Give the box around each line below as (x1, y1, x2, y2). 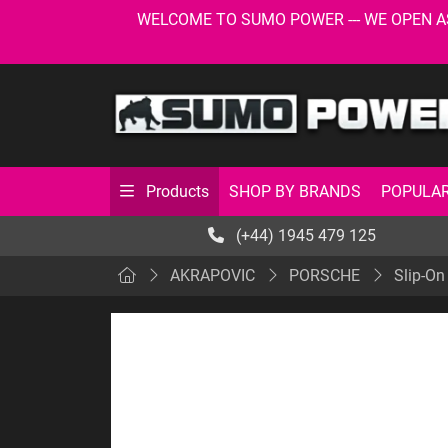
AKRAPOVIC (170, 266, 255, 285)
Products (142, 182, 209, 201)
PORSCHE (289, 266, 360, 285)
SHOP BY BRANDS (229, 181, 361, 201)
